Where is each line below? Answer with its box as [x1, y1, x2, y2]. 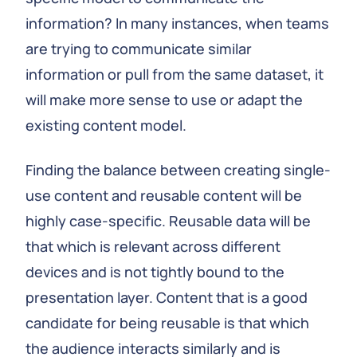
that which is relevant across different [25, 237, 280, 256]
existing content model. [25, 116, 186, 135]
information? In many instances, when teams [25, 14, 329, 33]
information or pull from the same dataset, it [25, 65, 324, 84]
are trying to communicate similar [25, 39, 252, 58]
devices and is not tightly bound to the [25, 262, 284, 281]
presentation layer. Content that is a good [25, 288, 308, 307]
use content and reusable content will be [25, 186, 302, 205]
